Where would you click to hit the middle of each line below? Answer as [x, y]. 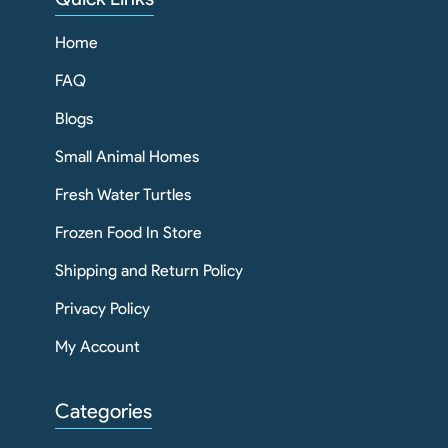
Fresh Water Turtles [123, 195]
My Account [97, 347]
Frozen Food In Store [128, 233]
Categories [103, 411]
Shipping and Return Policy [149, 271]
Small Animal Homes [127, 157]
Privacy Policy [102, 309]
